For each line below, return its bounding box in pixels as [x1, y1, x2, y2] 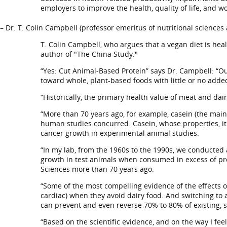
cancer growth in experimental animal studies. [41, 128, 199, 138]
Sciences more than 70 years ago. [41, 164, 154, 174]
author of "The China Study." [41, 49, 138, 59]
